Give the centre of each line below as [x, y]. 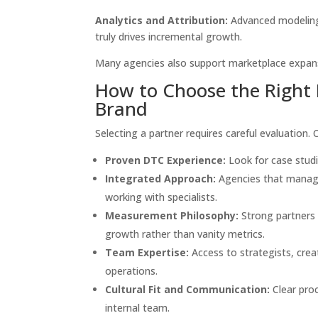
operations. [132, 271]
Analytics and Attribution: [162, 20]
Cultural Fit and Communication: [188, 289]
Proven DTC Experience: [166, 160]
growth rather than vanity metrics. [185, 234]
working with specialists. [161, 197]
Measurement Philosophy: [172, 215]
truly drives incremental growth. [169, 37]
